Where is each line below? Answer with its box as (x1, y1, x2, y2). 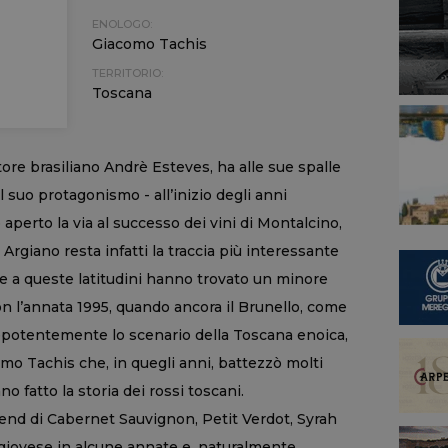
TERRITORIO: (91, 66, 163, 80)
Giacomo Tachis (91, 35, 207, 53)
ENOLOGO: (91, 17, 152, 31)
